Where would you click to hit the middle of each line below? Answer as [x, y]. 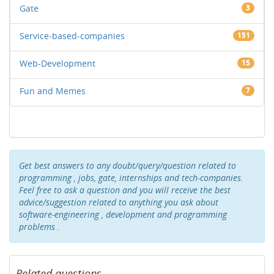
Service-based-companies [72, 36]
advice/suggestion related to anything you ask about [119, 202]
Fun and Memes [53, 91]
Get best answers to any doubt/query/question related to [128, 165]
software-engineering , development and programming [123, 214]
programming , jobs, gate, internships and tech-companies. [131, 178]
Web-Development [57, 63]
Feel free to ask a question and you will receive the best [125, 190]
